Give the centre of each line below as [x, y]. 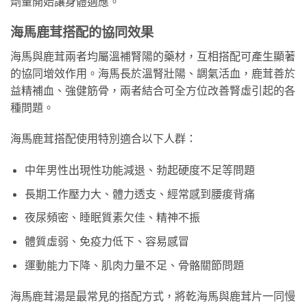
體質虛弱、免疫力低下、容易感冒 [107, 241]
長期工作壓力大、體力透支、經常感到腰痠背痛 [139, 193]
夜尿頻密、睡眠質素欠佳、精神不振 [112, 217]
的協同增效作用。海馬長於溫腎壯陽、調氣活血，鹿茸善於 [153, 73]
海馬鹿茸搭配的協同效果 [82, 32]
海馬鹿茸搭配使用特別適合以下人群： [103, 138]
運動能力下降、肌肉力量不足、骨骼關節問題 [134, 265]
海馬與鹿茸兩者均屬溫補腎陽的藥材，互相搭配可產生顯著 [153, 56]
